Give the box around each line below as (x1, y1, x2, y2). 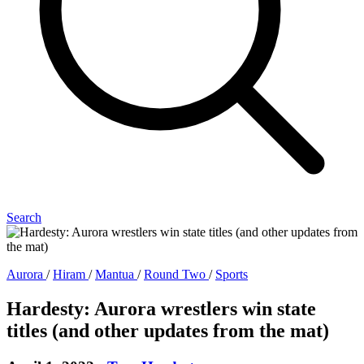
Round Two (144, 266, 209, 281)
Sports (215, 266, 248, 281)
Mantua (95, 266, 137, 281)
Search (6, 210, 41, 224)
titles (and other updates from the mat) (6, 319, 329, 341)
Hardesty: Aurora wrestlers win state (6, 297, 316, 319)
